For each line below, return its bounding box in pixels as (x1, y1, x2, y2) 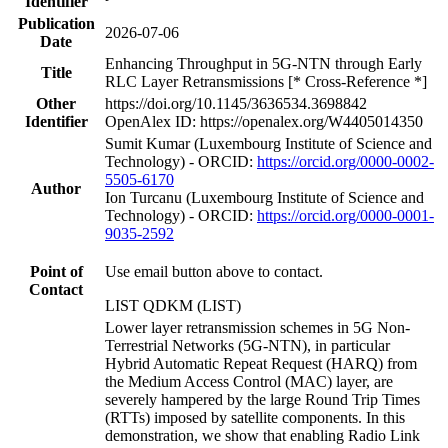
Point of (29, 262, 83, 280)
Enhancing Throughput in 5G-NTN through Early (105, 54, 422, 72)
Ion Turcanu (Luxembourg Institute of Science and (105, 188, 424, 206)
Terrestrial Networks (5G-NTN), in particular (105, 336, 390, 354)
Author (31, 179, 81, 197)
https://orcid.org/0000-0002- (257, 152, 434, 170)
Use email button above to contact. (105, 262, 323, 280)
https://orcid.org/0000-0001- (257, 206, 434, 224)
